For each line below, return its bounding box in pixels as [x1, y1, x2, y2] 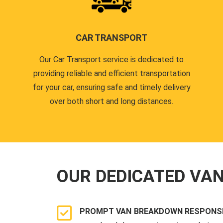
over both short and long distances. [50, 97, 173, 107]
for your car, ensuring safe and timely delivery [32, 83, 191, 93]
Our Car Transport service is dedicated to [39, 55, 184, 65]
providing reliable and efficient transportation [33, 69, 190, 79]
